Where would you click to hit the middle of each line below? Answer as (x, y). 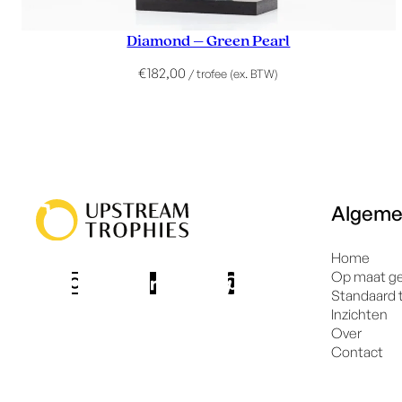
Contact (358, 351)
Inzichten (360, 314)
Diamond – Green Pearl (209, 41)
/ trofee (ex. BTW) (234, 73)
